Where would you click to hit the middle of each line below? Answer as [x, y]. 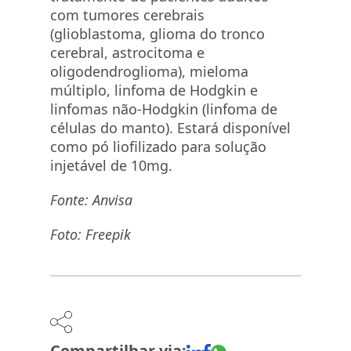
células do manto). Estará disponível [170, 128]
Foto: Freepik [90, 234]
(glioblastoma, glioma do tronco [157, 34]
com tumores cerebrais [127, 15]
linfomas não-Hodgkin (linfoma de [164, 109]
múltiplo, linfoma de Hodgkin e [154, 90]
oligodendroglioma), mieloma [149, 71]
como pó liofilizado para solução [158, 147]
